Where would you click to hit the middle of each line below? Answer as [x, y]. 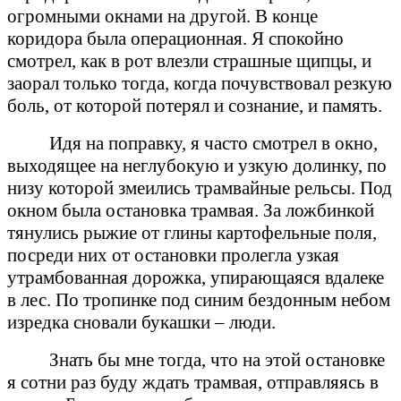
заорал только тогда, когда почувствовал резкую [200, 83]
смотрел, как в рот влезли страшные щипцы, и [189, 60]
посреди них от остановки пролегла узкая [173, 255]
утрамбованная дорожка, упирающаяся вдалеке [196, 277]
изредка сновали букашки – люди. [141, 322]
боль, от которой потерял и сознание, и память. [195, 105]
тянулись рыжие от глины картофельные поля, [192, 232]
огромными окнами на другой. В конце [162, 16]
